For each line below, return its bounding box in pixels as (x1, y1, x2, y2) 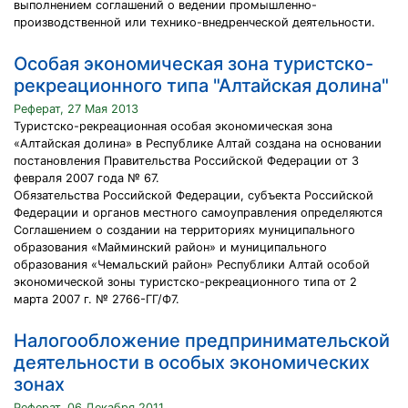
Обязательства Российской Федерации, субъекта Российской (14, 189, 373, 202)
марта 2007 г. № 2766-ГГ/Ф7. (14, 292, 179, 306)
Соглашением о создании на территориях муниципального (14, 223, 355, 237)
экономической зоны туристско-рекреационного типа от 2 (14, 275, 357, 289)
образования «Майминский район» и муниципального (14, 240, 327, 254)
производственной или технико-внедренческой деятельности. (14, 15, 375, 29)
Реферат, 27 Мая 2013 (14, 102, 138, 116)
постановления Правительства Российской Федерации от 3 (14, 154, 359, 168)
